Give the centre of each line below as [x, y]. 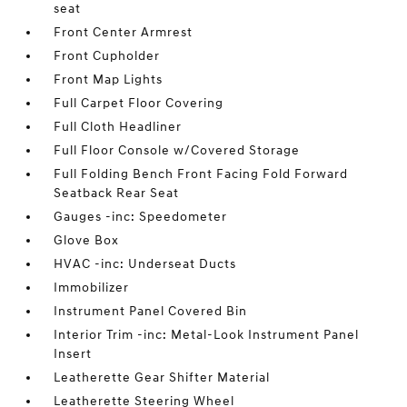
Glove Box [87, 240]
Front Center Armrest [124, 32]
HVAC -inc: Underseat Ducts [145, 264]
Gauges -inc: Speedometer [141, 217]
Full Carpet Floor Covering [139, 103]
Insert [73, 354]
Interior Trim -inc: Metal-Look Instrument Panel [207, 335]
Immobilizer [92, 288]
